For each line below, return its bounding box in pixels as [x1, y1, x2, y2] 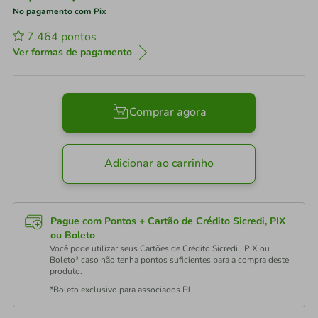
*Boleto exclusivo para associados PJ [50, 284, 190, 295]
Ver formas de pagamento [13, 45, 132, 59]
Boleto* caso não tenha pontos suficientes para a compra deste [50, 254, 289, 265]
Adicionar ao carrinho [104, 155, 214, 172]
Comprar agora [128, 104, 207, 121]
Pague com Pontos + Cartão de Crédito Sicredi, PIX [50, 214, 285, 228]
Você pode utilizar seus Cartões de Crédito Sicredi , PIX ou [50, 243, 270, 254]
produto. [50, 265, 82, 277]
